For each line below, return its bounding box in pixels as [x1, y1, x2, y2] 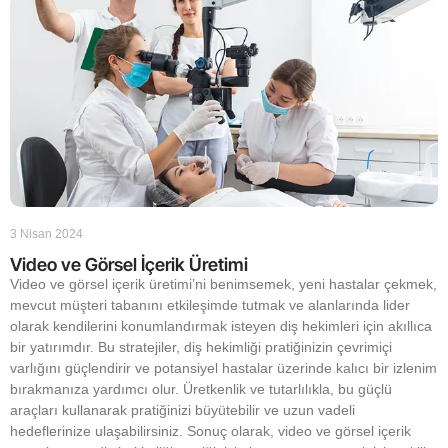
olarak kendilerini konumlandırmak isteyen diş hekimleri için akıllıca [10, 318, 432, 334]
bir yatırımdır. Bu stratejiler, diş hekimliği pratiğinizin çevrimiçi [10, 339, 392, 355]
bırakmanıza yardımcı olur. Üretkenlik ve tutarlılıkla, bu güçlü [10, 381, 392, 397]
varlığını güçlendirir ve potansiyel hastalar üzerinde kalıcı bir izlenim [10, 360, 437, 376]
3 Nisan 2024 [10, 227, 83, 241]
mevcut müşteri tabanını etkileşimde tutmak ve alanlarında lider [10, 297, 410, 313]
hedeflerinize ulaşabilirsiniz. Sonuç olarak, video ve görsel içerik [10, 423, 411, 439]
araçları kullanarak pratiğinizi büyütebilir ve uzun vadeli [10, 402, 355, 418]
